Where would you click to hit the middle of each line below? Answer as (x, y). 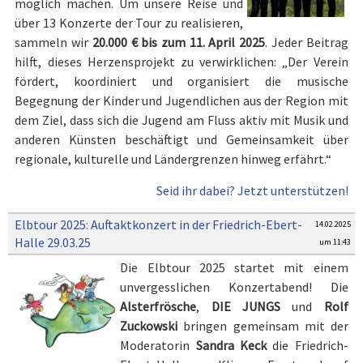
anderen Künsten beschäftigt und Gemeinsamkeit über (181, 139)
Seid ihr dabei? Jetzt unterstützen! (252, 190)
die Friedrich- (310, 345)
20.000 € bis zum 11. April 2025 (179, 42)
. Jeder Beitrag (307, 42)
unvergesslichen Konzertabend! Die (234, 287)
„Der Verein (315, 62)
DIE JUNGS (246, 306)
